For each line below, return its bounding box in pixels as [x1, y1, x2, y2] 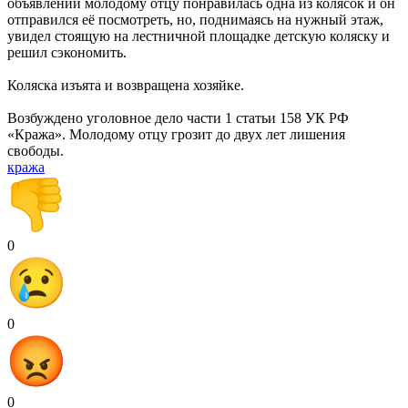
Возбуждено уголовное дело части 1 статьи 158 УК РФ [7, 109, 349, 126]
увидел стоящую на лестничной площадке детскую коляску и [7, 27, 390, 44]
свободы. [7, 142, 64, 158]
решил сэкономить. [7, 44, 127, 60]
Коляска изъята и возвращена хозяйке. [7, 76, 244, 93]
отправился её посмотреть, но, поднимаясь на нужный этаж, [7, 11, 387, 27]
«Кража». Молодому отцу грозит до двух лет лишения [7, 126, 345, 142]
